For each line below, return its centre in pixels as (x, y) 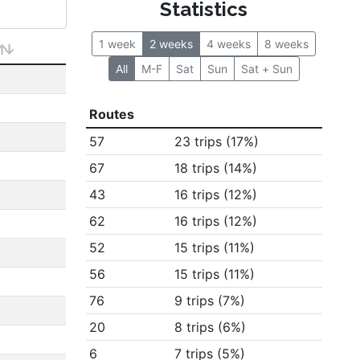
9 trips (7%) (209, 301)
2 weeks (172, 44)
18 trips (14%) (215, 168)
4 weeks (229, 44)
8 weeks (287, 44)
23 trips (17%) (216, 141)
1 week (118, 44)
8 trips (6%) (210, 327)
